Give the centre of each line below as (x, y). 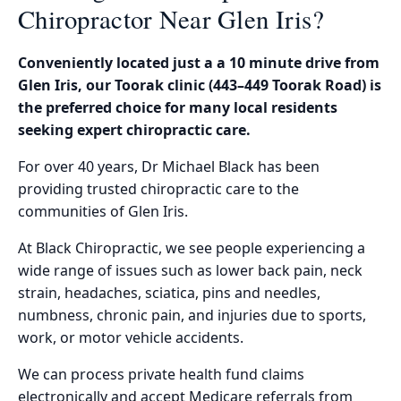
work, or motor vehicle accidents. (131, 337)
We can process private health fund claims (161, 374)
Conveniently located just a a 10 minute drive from (199, 62)
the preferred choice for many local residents (178, 107)
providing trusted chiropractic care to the (158, 188)
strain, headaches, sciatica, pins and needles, (169, 292)
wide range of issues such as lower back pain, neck (190, 270)
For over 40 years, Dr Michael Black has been (169, 166)
